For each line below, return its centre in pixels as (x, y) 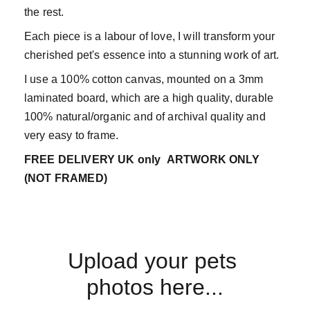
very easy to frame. (72, 135)
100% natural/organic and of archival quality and (145, 116)
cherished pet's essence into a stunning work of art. (152, 55)
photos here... (155, 287)
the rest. (44, 12)
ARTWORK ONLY (213, 159)
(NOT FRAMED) (66, 178)
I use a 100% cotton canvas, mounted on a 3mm (144, 79)
